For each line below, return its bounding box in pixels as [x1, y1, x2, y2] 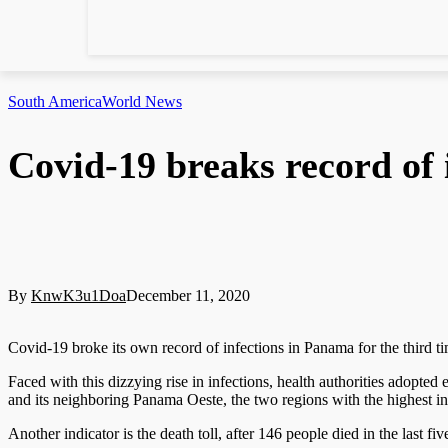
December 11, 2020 [126, 287, 250, 305]
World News [102, 93, 182, 110]
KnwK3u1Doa [31, 287, 126, 305]
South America [8, 93, 102, 110]
